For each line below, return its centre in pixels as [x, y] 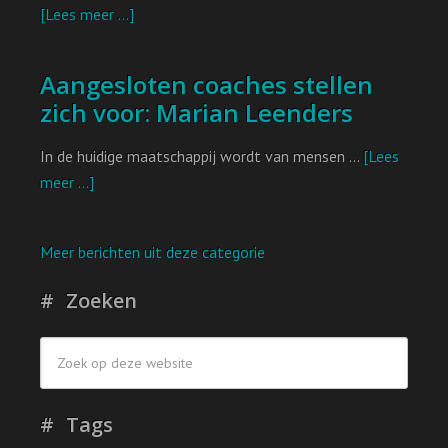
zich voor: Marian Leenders [196, 112]
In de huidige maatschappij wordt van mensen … [201, 155]
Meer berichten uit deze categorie [152, 251]
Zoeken [101, 300]
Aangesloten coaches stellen [206, 84]
